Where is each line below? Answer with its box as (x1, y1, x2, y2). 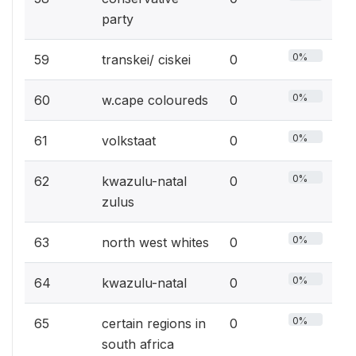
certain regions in (102, 315, 206, 331)
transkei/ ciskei (102, 51, 191, 68)
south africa (102, 335, 174, 352)
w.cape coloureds (102, 91, 208, 108)
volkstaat (102, 132, 156, 149)
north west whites (102, 234, 209, 250)
